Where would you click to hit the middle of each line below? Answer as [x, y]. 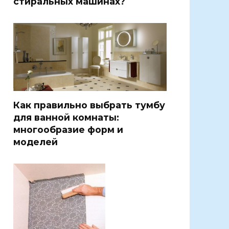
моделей [36, 142]
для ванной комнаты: [66, 117]
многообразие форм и [68, 129]
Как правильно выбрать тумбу [89, 105]
